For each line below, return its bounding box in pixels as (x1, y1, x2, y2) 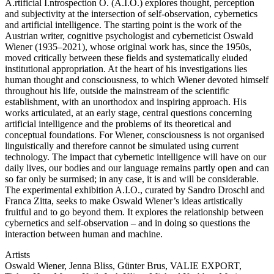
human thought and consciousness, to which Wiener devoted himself (5, 74, 268, 85)
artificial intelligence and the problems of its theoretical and (5, 118, 231, 129)
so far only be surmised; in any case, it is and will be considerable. (5, 173, 259, 184)
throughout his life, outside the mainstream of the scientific (5, 85, 229, 96)
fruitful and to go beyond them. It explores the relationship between (5, 206, 264, 217)
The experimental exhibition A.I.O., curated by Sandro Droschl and (5, 184, 265, 195)
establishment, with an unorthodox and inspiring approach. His (5, 96, 246, 107)
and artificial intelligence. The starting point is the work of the (5, 19, 242, 30)
